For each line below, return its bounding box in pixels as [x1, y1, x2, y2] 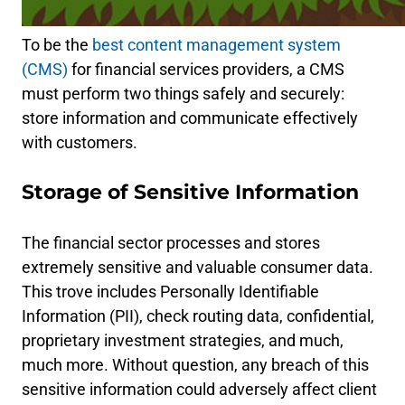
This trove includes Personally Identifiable [22, 282, 319, 301]
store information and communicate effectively [22, 108, 358, 127]
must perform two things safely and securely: [22, 84, 344, 103]
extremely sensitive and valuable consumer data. [22, 258, 373, 277]
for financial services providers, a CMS [68, 60, 344, 79]
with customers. [22, 133, 137, 152]
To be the [22, 35, 92, 54]
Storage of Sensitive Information [22, 180, 359, 204]
